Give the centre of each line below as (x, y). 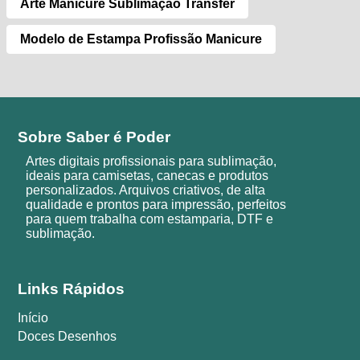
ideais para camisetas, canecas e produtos (147, 175)
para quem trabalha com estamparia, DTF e (150, 219)
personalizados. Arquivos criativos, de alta (146, 190)
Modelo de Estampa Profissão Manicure (141, 39)
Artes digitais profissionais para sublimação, (151, 161)
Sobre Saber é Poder (94, 137)
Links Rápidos (72, 288)
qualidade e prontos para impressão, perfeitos (156, 204)
